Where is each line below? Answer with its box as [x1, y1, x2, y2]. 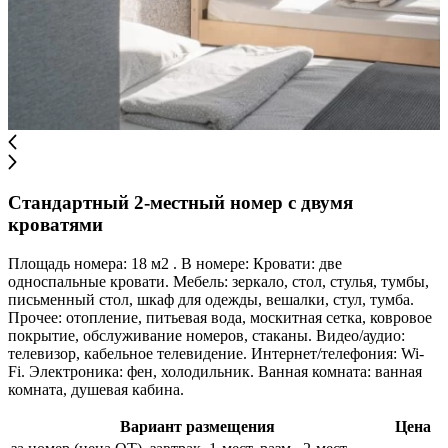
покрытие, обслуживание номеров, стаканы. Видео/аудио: [8, 327, 405, 344]
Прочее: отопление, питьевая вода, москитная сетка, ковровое [8, 309, 432, 326]
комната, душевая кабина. [8, 381, 184, 398]
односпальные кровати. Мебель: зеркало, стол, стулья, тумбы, [8, 273, 429, 290]
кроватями [8, 214, 103, 236]
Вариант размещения [120, 418, 275, 435]
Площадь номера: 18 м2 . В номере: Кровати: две [8, 255, 342, 272]
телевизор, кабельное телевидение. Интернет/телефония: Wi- [8, 345, 424, 362]
